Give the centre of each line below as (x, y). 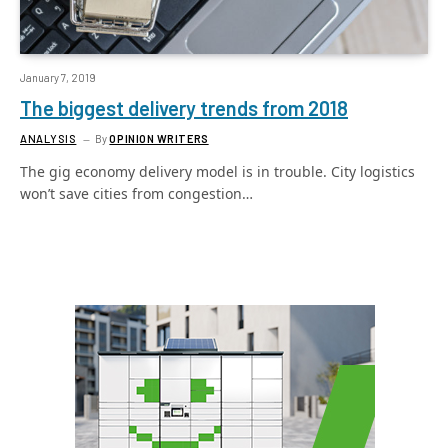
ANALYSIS (48, 138)
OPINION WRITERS (159, 138)
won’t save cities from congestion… (136, 193)
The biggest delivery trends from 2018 (184, 108)
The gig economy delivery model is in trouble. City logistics (217, 171)
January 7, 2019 (58, 77)
